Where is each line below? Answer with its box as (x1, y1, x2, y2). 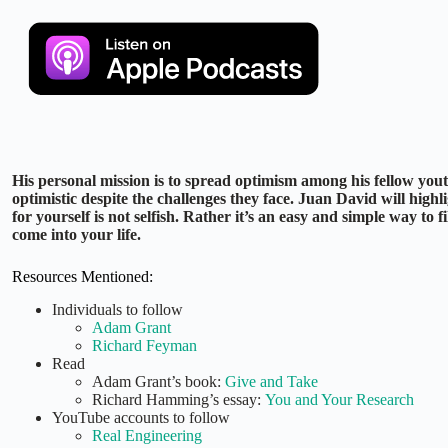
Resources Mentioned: (12, 268, 153, 286)
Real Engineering (92, 427, 202, 445)
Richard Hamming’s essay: (92, 391, 265, 409)
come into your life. (12, 226, 141, 244)
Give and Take (225, 373, 318, 391)
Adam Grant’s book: (92, 373, 225, 391)
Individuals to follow (52, 301, 183, 319)
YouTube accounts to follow (52, 409, 230, 427)
